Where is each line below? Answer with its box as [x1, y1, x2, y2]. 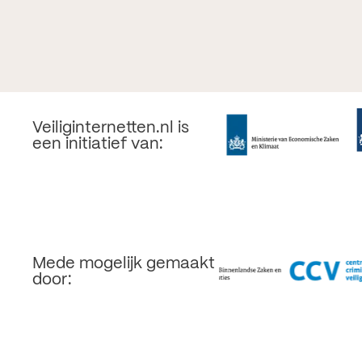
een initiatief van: [32, 136, 163, 152]
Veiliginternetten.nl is [32, 120, 189, 136]
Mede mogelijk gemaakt [32, 255, 215, 271]
